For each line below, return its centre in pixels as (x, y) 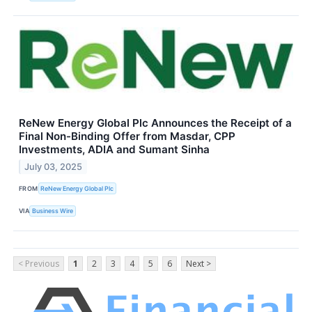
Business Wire (53, 211)
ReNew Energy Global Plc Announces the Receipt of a (155, 123)
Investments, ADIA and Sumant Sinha (114, 150)
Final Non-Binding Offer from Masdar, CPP (127, 136)
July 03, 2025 (54, 167)
